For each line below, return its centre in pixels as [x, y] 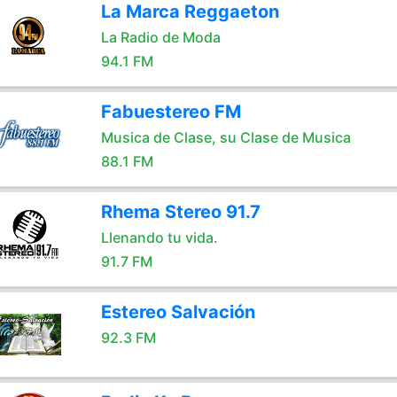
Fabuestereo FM [171, 112]
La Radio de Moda [160, 37]
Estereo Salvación [178, 312]
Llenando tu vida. [159, 237]
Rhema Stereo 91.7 [180, 212]
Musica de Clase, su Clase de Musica [226, 137]
